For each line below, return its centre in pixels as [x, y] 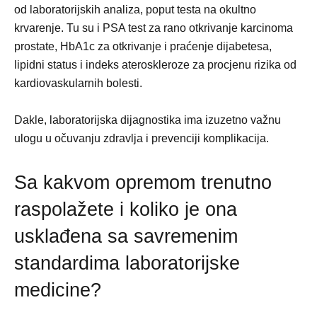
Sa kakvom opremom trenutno [143, 183]
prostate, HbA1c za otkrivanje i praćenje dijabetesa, [143, 46]
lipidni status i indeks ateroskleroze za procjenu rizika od [155, 65]
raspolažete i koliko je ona [126, 209]
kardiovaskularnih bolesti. [78, 83]
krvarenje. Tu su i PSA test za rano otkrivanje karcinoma [154, 28]
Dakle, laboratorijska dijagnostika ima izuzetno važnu [148, 120]
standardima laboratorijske [127, 263]
